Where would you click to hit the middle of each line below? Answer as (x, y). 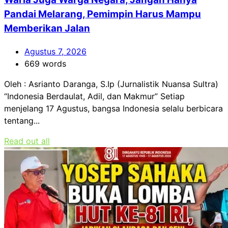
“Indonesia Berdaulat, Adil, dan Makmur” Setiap (94, 96)
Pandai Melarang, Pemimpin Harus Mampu (103, 14)
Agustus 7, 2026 (55, 52)
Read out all (27, 141)
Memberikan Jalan (47, 28)
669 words (45, 64)
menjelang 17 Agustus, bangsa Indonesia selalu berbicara (113, 109)
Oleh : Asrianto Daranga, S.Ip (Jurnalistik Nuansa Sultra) (112, 84)
